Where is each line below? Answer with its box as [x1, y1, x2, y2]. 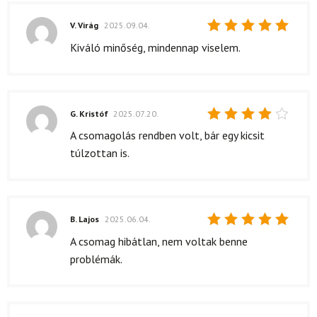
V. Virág [70, 20, 100, 31]
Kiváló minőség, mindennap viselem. [70, 40, 241, 54]
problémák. [70, 251, 122, 266]
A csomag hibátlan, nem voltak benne [70, 234, 248, 248]
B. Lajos [70, 214, 101, 225]
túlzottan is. [70, 146, 129, 161]
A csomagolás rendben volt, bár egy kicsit [70, 128, 265, 143]
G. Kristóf [70, 108, 110, 119]
